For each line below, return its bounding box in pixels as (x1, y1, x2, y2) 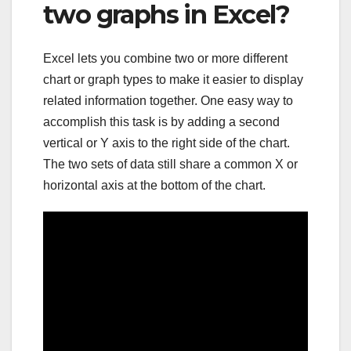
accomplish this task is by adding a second (43, 115, 280, 129)
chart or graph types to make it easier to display (43, 73, 303, 87)
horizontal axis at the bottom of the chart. (43, 179, 266, 193)
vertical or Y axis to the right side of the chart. (43, 136, 290, 150)
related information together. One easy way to (43, 94, 293, 108)
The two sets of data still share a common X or (43, 157, 298, 172)
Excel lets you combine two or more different (43, 52, 288, 66)
